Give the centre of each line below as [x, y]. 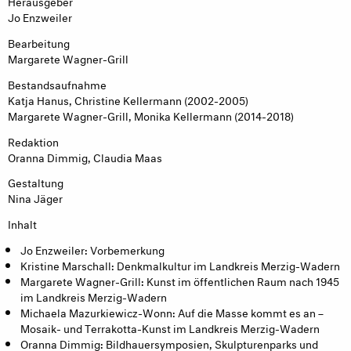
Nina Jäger [35, 197]
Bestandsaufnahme [57, 83]
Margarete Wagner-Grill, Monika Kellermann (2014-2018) [151, 114]
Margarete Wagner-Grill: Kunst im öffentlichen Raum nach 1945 [180, 280]
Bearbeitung [39, 42]
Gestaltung [36, 182]
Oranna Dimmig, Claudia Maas [85, 156]
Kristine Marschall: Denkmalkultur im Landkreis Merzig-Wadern [180, 265]
